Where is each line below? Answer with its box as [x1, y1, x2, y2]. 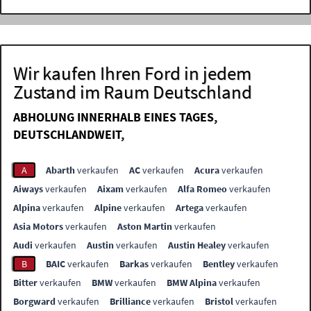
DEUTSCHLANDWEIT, [13, 126, 125, 142]
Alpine [94, 201, 122, 214]
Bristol [205, 294, 234, 308]
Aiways [13, 182, 44, 195]
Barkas [119, 257, 149, 270]
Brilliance [110, 294, 151, 308]
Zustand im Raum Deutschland [13, 79, 253, 103]
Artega [176, 201, 204, 214]
